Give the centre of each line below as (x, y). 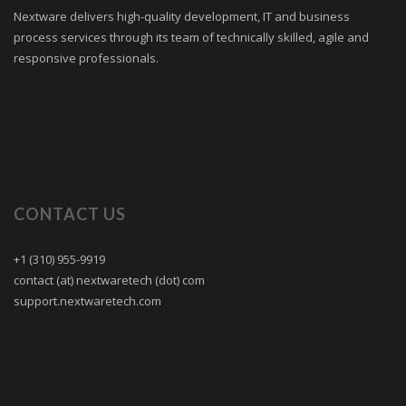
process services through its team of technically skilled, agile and (191, 37)
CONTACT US (70, 213)
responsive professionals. (86, 58)
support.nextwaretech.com (87, 300)
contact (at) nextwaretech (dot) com (109, 280)
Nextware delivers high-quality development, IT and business (182, 16)
